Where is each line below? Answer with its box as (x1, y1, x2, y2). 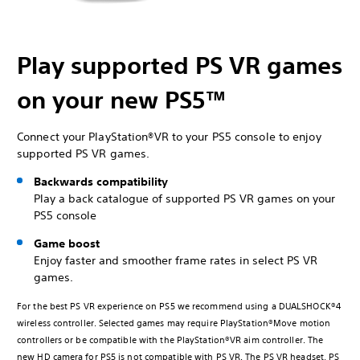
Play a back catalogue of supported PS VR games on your (34, 190, 335, 206)
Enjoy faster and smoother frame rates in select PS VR (34, 252, 317, 268)
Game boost (34, 235, 100, 251)
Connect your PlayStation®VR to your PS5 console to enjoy (17, 129, 321, 144)
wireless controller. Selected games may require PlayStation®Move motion (17, 316, 331, 329)
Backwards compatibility (34, 174, 168, 189)
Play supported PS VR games (17, 50, 342, 80)
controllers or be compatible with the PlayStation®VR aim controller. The (17, 333, 324, 346)
